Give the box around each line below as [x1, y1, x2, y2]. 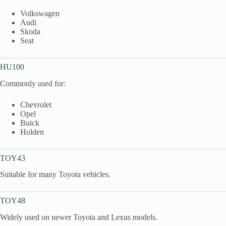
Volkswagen [20, 9, 60, 18]
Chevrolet [20, 100, 51, 109]
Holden [20, 127, 44, 136]
